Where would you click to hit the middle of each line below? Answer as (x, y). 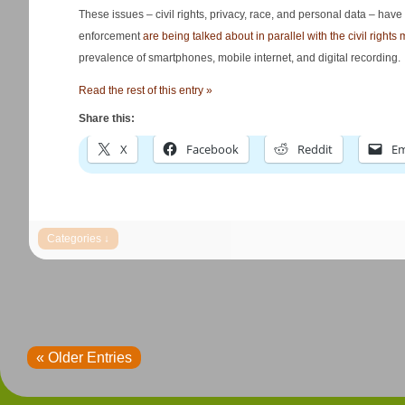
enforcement (111, 36)
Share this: (107, 118)
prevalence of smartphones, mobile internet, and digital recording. (240, 58)
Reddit (315, 149)
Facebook (212, 149)
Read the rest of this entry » (146, 90)
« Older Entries (84, 358)
